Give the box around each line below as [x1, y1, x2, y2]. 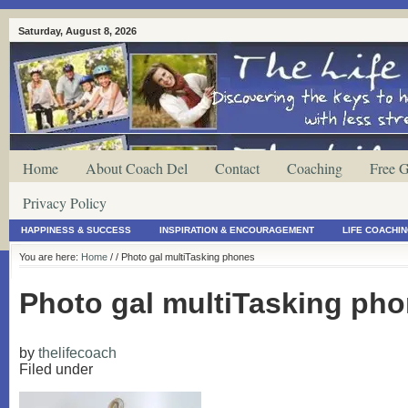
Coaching [287, 158, 342, 178]
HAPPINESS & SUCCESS [21, 225, 131, 235]
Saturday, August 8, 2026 [18, 25, 137, 36]
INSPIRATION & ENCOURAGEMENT [159, 225, 314, 235]
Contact [215, 158, 260, 178]
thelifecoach [38, 344, 117, 361]
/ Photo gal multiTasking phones [116, 251, 255, 262]
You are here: [19, 251, 81, 262]
